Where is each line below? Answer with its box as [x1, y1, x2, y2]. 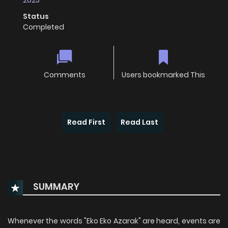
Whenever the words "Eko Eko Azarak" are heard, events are [8, 216, 220, 226]
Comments [43, 70, 85, 80]
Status [23, 11, 49, 22]
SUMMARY [31, 180, 79, 193]
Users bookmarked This [122, 70, 205, 80]
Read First [67, 117, 105, 128]
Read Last [121, 117, 158, 128]
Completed [23, 22, 64, 33]
